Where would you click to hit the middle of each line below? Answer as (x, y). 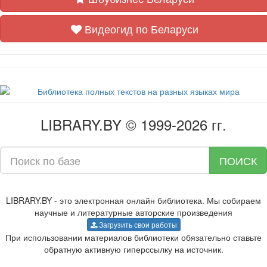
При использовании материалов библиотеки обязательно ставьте (133, 237)
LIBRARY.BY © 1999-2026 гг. (133, 124)
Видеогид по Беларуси (140, 29)
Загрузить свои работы (137, 224)
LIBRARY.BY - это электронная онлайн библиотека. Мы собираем (133, 200)
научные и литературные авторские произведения (133, 212)
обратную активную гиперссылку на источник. (133, 249)
